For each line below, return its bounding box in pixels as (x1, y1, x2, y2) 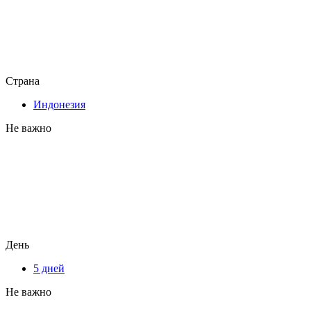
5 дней (33, 262, 65, 274)
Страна (6, 74, 40, 87)
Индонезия (33, 98, 85, 110)
